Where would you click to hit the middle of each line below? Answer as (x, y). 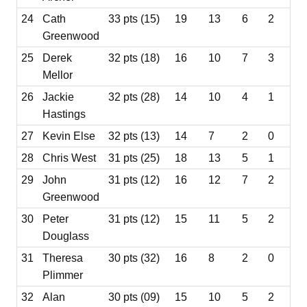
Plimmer (63, 275)
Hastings (64, 114)
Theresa (63, 258)
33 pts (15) (134, 19)
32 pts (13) (134, 136)
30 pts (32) (134, 258)
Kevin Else (69, 136)
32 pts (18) (134, 58)
